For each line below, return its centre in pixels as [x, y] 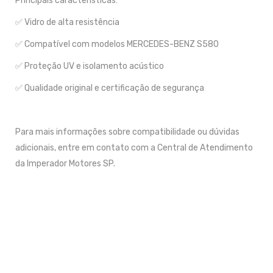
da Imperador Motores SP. [65, 164]
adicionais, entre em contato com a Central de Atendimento [134, 148]
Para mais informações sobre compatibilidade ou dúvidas [127, 132]
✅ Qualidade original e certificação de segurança [110, 88]
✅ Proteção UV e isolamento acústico [90, 66]
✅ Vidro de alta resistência [67, 22]
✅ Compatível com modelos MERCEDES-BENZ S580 [117, 44]
